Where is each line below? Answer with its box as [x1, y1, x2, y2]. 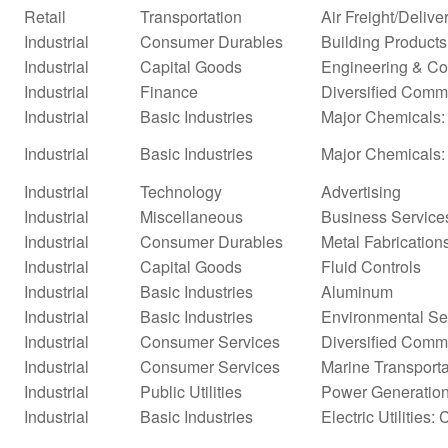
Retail [24, 4, 66, 28]
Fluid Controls [321, 254, 421, 278]
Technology [140, 179, 222, 203]
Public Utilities [140, 379, 242, 403]
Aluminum [321, 279, 393, 303]
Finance [140, 79, 198, 103]
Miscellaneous [140, 204, 243, 228]
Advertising [321, 179, 401, 203]
